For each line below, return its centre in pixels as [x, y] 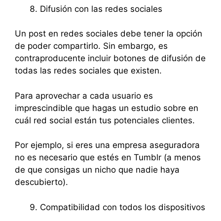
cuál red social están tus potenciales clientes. [105, 120]
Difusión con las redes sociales [101, 9]
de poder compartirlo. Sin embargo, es [91, 46]
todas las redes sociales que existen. [88, 71]
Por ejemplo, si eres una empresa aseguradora [107, 145]
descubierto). [41, 182]
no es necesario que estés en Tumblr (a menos [108, 157]
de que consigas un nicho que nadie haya [97, 170]
